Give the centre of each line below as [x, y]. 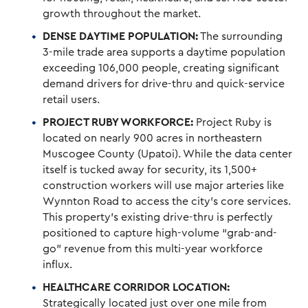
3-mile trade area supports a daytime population [164, 52]
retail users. [71, 99]
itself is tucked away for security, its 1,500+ [150, 169]
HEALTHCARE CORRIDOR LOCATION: [136, 287]
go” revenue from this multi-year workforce [153, 249]
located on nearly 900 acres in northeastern [153, 138]
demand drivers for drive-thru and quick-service [164, 84]
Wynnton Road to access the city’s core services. [167, 201]
